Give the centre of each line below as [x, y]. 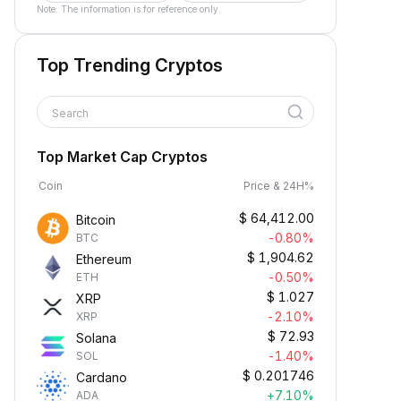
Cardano [102, 377]
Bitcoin [96, 220]
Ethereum [104, 259]
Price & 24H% [279, 186]
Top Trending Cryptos [130, 65]
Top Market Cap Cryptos [122, 157]
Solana [96, 338]
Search [72, 113]
